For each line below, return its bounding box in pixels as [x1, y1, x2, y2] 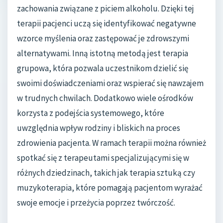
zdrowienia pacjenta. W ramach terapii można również [17, 137, 206, 148]
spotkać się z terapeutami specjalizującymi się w [17, 152, 189, 163]
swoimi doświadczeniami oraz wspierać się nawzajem [17, 77, 204, 89]
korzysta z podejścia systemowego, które [17, 107, 164, 118]
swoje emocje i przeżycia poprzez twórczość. [17, 197, 175, 208]
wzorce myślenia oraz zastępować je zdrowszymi [17, 32, 189, 44]
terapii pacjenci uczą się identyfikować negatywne [17, 17, 196, 29]
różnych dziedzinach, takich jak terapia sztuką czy [17, 167, 195, 178]
